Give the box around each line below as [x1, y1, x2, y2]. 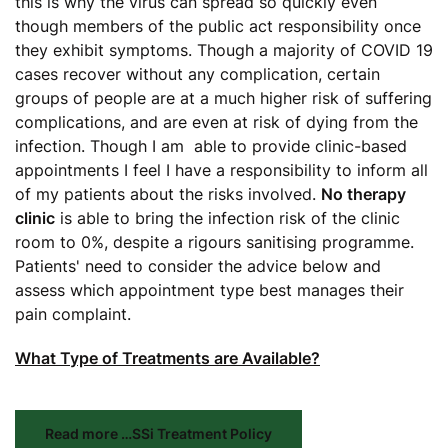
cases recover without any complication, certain [15, 64, 380, 84]
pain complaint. [15, 304, 131, 324]
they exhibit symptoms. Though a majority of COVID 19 [15, 40, 433, 60]
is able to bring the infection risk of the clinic [55, 208, 400, 228]
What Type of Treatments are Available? [15, 348, 320, 368]
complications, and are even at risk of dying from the [15, 112, 418, 132]
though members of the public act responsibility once [15, 16, 421, 36]
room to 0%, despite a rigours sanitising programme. [15, 232, 414, 252]
